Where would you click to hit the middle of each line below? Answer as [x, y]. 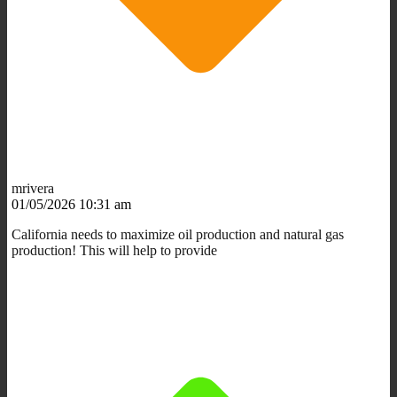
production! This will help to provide [114, 250]
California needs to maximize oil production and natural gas [178, 234]
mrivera [33, 188]
